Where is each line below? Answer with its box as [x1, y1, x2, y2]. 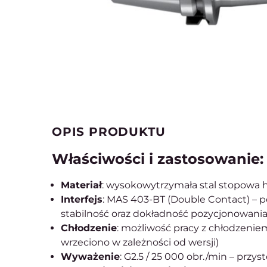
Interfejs [61, 194, 103, 205]
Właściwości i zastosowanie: [52, 150, 263, 167]
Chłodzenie [61, 222, 117, 234]
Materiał [61, 179, 102, 191]
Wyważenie [61, 251, 120, 262]
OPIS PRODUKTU [52, 125, 166, 139]
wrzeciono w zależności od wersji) [61, 237, 219, 248]
